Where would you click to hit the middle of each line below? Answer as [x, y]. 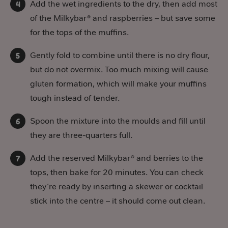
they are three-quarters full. [81, 135]
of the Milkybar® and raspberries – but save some [123, 18]
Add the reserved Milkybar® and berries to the [117, 158]
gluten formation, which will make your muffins [118, 83]
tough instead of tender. [75, 98]
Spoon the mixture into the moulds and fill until [118, 121]
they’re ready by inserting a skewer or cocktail [117, 186]
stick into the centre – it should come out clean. [118, 201]
